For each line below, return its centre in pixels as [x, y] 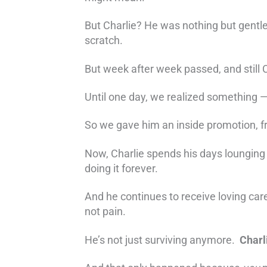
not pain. [105, 212]
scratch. [104, 41]
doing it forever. [121, 168]
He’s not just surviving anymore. [162, 240]
